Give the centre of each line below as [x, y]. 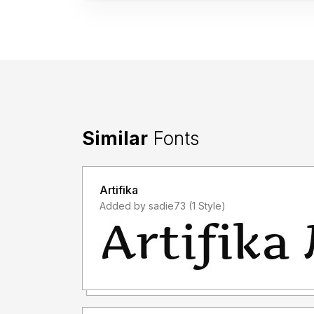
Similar [115, 138]
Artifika [119, 190]
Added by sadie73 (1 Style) [207, 205]
